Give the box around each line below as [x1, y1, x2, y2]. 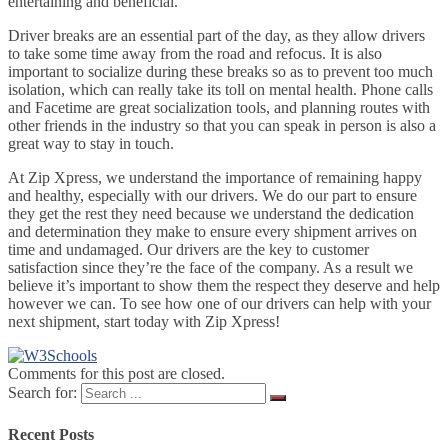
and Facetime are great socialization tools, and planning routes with [8, 99, 430, 117]
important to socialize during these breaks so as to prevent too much [8, 63, 433, 81]
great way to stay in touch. [8, 135, 174, 153]
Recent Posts [8, 425, 94, 443]
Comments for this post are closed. [8, 365, 225, 383]
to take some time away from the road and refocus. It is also [8, 45, 382, 63]
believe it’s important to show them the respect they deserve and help [8, 277, 440, 295]
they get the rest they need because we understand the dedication [8, 205, 414, 223]
